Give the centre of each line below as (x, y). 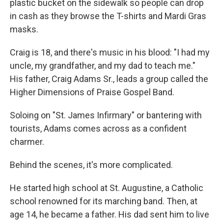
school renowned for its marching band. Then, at (104, 201)
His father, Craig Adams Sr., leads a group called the (109, 79)
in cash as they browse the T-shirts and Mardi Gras (108, 16)
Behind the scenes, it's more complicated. (91, 165)
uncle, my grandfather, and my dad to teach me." (103, 66)
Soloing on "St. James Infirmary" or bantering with (106, 115)
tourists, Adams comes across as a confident (98, 128)
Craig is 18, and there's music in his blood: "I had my (110, 52)
